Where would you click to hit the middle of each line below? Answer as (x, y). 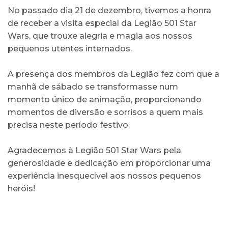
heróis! (22, 188)
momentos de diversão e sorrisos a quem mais (105, 112)
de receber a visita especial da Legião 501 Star (102, 23)
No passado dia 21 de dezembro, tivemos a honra (109, 10)
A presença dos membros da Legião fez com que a (113, 74)
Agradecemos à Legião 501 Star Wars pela (94, 150)
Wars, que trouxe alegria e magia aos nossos (100, 36)
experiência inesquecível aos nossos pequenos (104, 176)
